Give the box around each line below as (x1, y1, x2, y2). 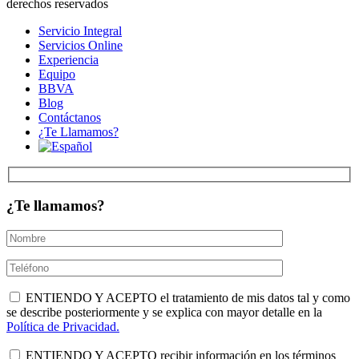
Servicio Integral (38, 23, 122, 38)
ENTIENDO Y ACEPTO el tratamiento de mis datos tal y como (22, 290, 350, 305)
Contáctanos (38, 110, 101, 124)
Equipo (38, 67, 75, 81)
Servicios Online (38, 38, 123, 52)
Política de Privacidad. (6, 319, 119, 333)
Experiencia (38, 52, 99, 67)
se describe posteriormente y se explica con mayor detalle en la (6, 305, 322, 319)
